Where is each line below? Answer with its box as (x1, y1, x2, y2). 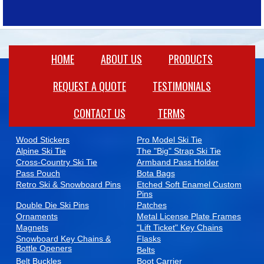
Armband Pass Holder (136, 157, 219, 167)
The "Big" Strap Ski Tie (136, 146, 221, 156)
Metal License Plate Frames (136, 212, 241, 222)
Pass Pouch (16, 169, 60, 179)
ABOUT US (101, 51, 142, 67)
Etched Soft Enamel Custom (136, 180, 242, 190)
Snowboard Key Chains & (16, 234, 111, 244)
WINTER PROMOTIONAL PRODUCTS (9, 109, 213, 124)
